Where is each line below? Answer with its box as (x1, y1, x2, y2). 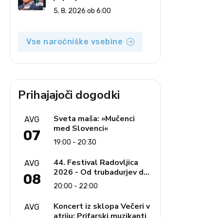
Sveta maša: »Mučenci (54, 113, 135, 124)
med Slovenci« (54, 123, 108, 134)
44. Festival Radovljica (54, 157, 138, 168)
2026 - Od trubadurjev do (54, 166, 148, 178)
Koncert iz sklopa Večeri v (54, 200, 150, 212)
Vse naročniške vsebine (26, 36, 123, 46)
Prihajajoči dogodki (18, 87, 120, 103)
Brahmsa (54, 176, 86, 187)
